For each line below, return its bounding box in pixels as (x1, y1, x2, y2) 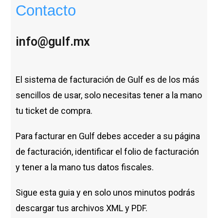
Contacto (16, 1, 76, 19)
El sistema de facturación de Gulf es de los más (16, 74, 200, 85)
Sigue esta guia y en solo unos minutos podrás (16, 187, 196, 198)
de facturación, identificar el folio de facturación (16, 146, 200, 157)
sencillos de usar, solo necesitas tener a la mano (16, 90, 202, 100)
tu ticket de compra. (16, 105, 93, 116)
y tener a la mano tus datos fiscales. (16, 162, 154, 172)
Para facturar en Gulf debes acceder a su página (16, 130, 200, 141)
